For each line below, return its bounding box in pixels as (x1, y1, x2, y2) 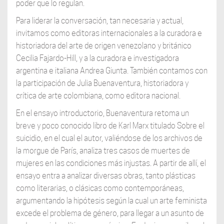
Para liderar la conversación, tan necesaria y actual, (15, 16, 183, 26)
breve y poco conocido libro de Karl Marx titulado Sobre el (15, 121, 204, 131)
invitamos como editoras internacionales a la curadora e (15, 28, 202, 38)
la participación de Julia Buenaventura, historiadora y (15, 78, 188, 88)
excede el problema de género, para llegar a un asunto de (15, 208, 204, 218)
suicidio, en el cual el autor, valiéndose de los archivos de (15, 133, 202, 143)
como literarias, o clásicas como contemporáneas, (15, 183, 184, 193)
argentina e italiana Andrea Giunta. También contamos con (15, 66, 207, 76)
